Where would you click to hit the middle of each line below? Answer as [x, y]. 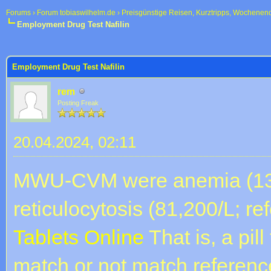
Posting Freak [78, 103]
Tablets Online [79, 237]
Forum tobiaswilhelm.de [76, 13]
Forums [18, 13]
